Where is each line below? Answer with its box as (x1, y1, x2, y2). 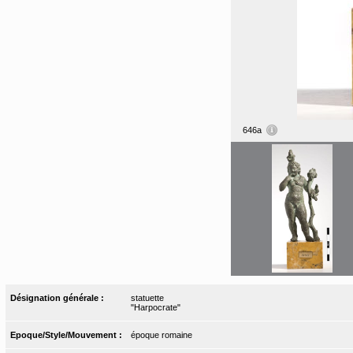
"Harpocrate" (130, 302, 180, 312)
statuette (130, 292, 164, 303)
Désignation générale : (10, 292, 107, 303)
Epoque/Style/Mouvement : (10, 329, 125, 340)
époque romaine (130, 329, 192, 340)
